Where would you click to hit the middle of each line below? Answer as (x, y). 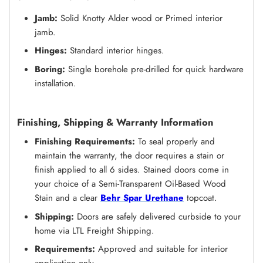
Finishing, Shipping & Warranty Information (115, 122)
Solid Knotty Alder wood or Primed (127, 18)
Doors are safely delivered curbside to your (157, 216)
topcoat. (200, 198)
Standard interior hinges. (116, 50)
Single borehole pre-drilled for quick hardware (156, 69)
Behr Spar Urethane (142, 198)
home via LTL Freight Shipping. (95, 230)
